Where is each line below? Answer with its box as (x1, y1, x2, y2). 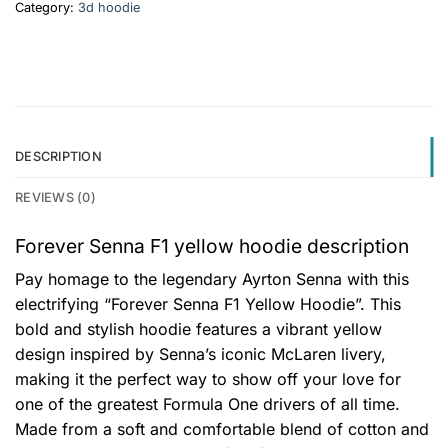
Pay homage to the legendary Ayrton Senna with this (15, 269, 409, 290)
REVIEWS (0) (15, 189, 96, 205)
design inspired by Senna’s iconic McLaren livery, (15, 344, 386, 365)
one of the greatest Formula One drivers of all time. (15, 394, 400, 415)
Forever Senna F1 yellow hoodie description (15, 233, 409, 258)
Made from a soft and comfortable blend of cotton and (15, 419, 429, 440)
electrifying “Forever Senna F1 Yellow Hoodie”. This (15, 294, 401, 315)
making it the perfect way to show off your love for (15, 369, 401, 390)
